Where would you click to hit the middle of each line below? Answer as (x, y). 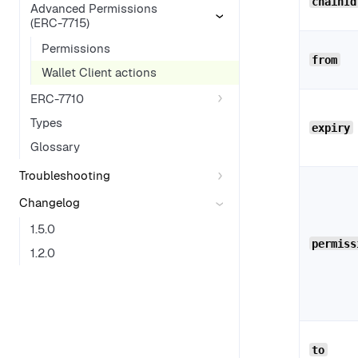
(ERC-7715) (60, 22)
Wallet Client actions (99, 72)
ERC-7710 (57, 98)
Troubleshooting (65, 175)
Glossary (55, 146)
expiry (331, 127)
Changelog (50, 203)
